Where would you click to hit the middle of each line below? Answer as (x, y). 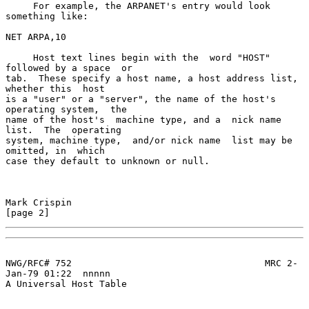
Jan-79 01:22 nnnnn (58, 273)
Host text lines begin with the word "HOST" (19, 57)
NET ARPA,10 (36, 37)
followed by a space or (69, 68)
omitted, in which (55, 150)
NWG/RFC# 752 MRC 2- (152, 263)
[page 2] (28, 212)
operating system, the (66, 109)
